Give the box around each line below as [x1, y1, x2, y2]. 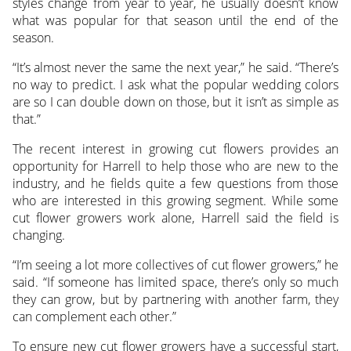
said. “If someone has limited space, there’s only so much [12, 273, 339, 291]
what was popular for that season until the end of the [12, 11, 339, 29]
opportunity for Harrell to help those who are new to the [12, 157, 339, 175]
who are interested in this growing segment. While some [12, 191, 339, 209]
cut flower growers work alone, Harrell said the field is [12, 208, 339, 226]
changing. [12, 226, 65, 244]
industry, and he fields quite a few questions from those [12, 174, 339, 192]
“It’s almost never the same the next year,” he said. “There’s [12, 58, 339, 76]
